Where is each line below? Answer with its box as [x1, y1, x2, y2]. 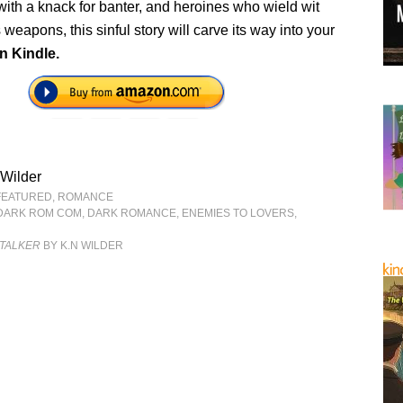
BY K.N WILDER [40, 239, 124, 252]
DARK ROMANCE [87, 207, 177, 219]
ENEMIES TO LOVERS [182, 207, 295, 219]
